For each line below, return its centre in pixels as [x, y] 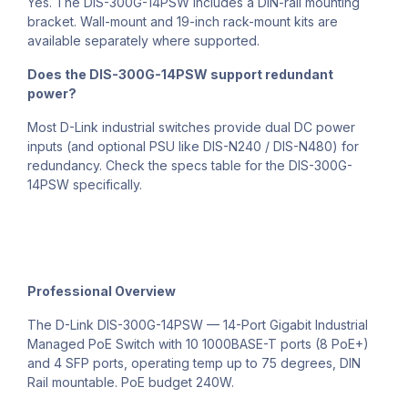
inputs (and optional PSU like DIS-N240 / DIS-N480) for [193, 147]
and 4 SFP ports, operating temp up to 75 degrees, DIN [194, 363]
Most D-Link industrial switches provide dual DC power [191, 127]
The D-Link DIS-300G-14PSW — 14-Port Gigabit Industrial [198, 325]
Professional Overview [102, 291]
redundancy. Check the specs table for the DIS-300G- [190, 166]
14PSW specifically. [85, 185]
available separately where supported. [143, 41]
